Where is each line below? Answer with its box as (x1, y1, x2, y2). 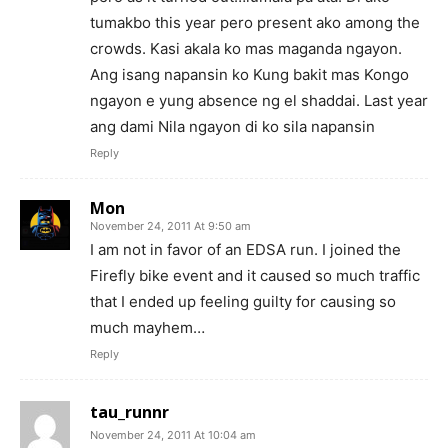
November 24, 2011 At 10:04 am (90, 427, 256, 442)
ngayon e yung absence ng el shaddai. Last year (90, 90, 428, 110)
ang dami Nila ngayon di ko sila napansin (90, 116, 375, 136)
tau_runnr (90, 400, 169, 423)
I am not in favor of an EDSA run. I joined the (90, 239, 401, 259)
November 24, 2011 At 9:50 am (90, 218, 251, 233)
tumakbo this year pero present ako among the (90, 12, 420, 32)
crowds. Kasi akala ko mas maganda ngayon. (90, 38, 402, 58)
